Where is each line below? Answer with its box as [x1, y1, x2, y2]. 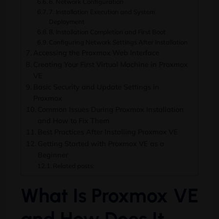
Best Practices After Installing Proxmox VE [37, 127, 178, 137]
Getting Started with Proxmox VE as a [37, 139, 164, 149]
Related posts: [53, 162, 95, 170]
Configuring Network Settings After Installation [49, 38, 188, 46]
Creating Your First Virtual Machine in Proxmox [33, 60, 188, 69]
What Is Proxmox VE [21, 184, 198, 208]
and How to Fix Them [37, 116, 109, 126]
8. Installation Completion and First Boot [49, 28, 166, 36]
